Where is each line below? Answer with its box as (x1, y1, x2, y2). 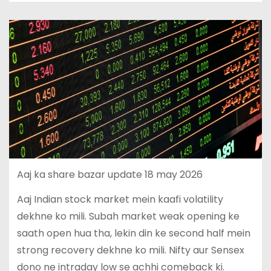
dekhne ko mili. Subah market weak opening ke (16, 209, 240, 223)
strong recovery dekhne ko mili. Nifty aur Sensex (16, 243, 244, 257)
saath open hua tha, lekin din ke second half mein (16, 226, 250, 240)
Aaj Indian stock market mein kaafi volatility (16, 192, 223, 206)
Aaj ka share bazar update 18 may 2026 (16, 167, 203, 181)
